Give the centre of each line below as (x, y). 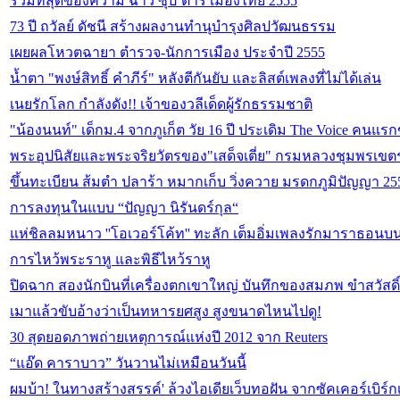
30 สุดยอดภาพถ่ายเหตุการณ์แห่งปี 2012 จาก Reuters (169, 337)
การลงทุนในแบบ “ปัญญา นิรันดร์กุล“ (124, 208)
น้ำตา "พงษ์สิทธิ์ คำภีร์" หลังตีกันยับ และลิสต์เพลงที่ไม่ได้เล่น (196, 79)
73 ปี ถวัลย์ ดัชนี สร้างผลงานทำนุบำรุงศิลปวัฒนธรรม (173, 27)
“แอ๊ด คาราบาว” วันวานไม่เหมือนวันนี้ (128, 363)
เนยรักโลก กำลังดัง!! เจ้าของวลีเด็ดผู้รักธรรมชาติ (161, 104)
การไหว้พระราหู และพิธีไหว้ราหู (110, 260)
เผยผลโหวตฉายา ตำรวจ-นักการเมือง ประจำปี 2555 (167, 53)
